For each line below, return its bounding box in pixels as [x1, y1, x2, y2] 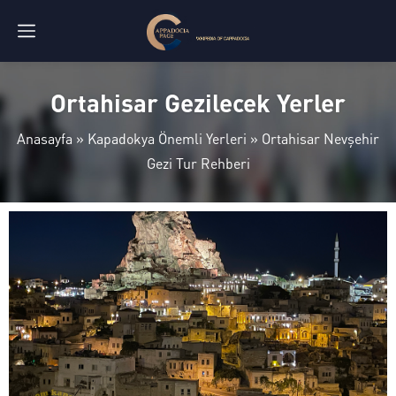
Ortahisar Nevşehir [262, 129, 379, 148]
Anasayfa [17, 129, 72, 148]
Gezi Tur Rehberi [146, 154, 250, 172]
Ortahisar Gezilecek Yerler [50, 87, 346, 118]
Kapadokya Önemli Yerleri [88, 129, 247, 148]
